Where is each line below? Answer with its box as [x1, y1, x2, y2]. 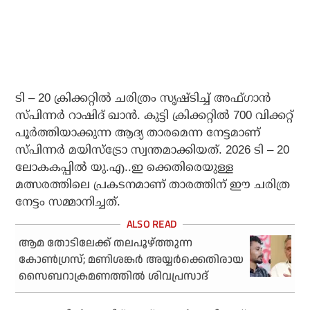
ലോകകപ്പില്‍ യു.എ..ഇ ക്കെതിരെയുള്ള [15, 161, 234, 174]
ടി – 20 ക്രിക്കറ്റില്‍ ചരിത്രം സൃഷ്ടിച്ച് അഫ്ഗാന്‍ [15, 91, 271, 105]
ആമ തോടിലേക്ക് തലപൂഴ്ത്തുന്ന [19, 235, 193, 252]
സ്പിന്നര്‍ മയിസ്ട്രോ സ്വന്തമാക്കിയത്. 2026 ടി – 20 [15, 143, 290, 157]
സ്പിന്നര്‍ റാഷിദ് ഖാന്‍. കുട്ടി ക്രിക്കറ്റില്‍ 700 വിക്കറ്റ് [15, 109, 294, 122]
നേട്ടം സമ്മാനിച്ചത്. [15, 195, 121, 209]
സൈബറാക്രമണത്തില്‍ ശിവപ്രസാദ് [19, 268, 209, 285]
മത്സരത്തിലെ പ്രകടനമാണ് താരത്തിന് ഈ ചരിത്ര [15, 178, 291, 192]
